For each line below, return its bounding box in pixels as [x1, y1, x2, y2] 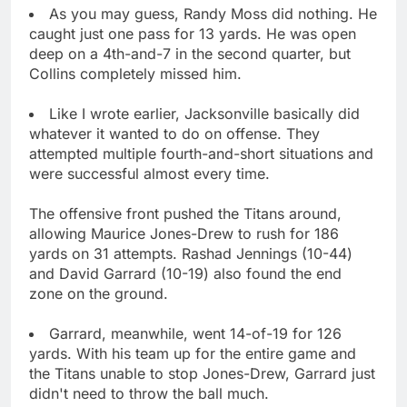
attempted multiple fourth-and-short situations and [29, 144, 373, 163]
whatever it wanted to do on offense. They [29, 124, 320, 143]
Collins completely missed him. [29, 64, 242, 83]
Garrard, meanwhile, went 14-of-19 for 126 [49, 323, 342, 342]
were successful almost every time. [29, 164, 270, 183]
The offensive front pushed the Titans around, [29, 203, 342, 223]
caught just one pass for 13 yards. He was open [29, 24, 356, 43]
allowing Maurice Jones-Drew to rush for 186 [29, 223, 339, 243]
